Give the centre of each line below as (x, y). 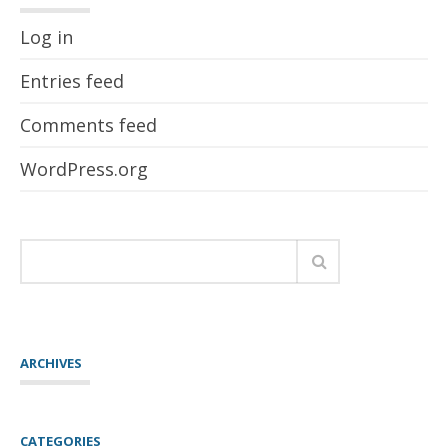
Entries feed (72, 81)
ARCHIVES (51, 363)
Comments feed (88, 125)
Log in (46, 37)
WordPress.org (84, 169)
